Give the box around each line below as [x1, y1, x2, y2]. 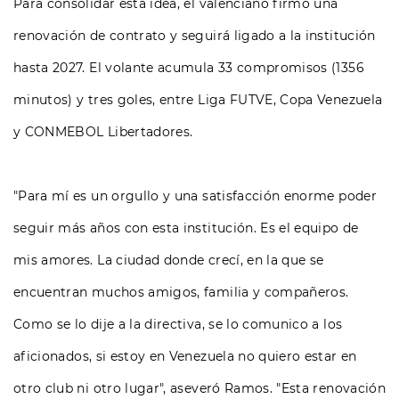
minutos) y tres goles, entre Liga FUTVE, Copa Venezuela [13, 92, 383, 109]
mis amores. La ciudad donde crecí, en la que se [13, 252, 324, 269]
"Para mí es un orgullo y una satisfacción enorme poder [13, 188, 377, 205]
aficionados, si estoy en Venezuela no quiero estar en [13, 348, 357, 365]
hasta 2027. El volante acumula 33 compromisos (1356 [13, 60, 364, 77]
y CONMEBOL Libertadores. [13, 124, 193, 141]
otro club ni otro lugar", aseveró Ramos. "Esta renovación [13, 380, 386, 397]
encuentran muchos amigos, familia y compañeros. [13, 284, 349, 301]
